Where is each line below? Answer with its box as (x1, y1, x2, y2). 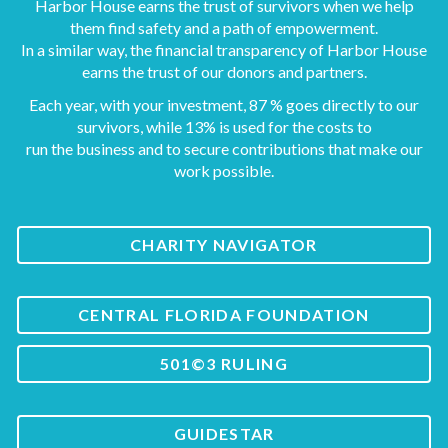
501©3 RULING (160, 354, 288, 374)
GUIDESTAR (173, 424, 275, 444)
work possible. (174, 161, 274, 181)
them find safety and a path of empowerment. (70, 18, 378, 38)
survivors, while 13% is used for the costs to (76, 117, 372, 137)
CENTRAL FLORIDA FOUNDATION (78, 305, 370, 325)
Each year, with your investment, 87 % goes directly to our (29, 95, 419, 115)
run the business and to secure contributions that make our (25, 139, 423, 159)
